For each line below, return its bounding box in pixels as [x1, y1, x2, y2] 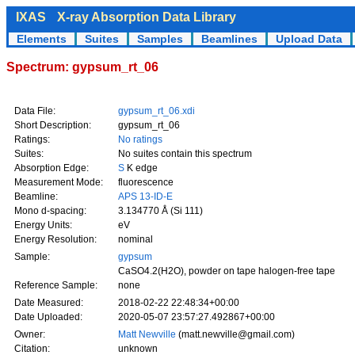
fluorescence [118, 177, 174, 188]
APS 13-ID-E [118, 191, 173, 202]
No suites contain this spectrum [118, 148, 252, 159]
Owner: [14, 329, 45, 340]
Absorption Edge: [14, 162, 89, 174]
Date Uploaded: [14, 311, 82, 323]
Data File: [14, 105, 55, 116]
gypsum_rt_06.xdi [118, 105, 195, 116]
